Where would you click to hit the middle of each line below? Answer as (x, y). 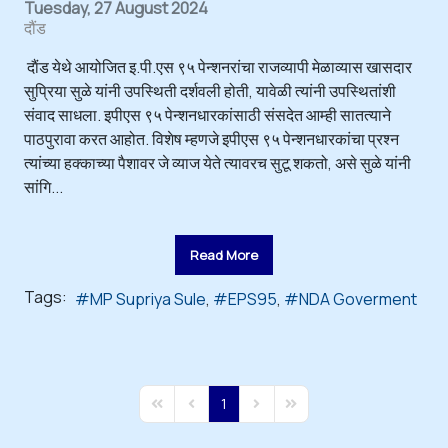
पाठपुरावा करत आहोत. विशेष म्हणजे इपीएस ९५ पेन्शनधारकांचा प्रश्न (211, 138)
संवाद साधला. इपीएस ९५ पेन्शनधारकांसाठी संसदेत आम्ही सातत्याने (207, 114)
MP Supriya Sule (148, 298)
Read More (224, 254)
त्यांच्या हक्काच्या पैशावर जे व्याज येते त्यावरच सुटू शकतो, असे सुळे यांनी (217, 162)
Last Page (314, 412)
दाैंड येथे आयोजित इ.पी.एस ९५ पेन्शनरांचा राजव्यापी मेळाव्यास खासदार (218, 66)
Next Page (281, 412)
